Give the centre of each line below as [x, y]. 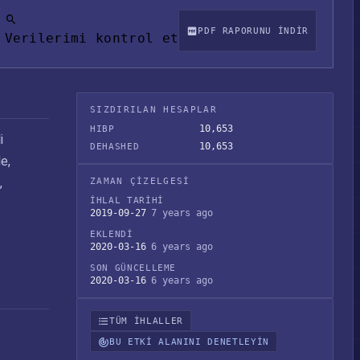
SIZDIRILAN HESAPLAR [153, 110]
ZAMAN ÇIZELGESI [140, 181]
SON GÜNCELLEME [133, 268]
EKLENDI [112, 234]
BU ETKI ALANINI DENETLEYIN [189, 342]
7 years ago [182, 213]
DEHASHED [115, 147]
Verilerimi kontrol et [92, 38]
